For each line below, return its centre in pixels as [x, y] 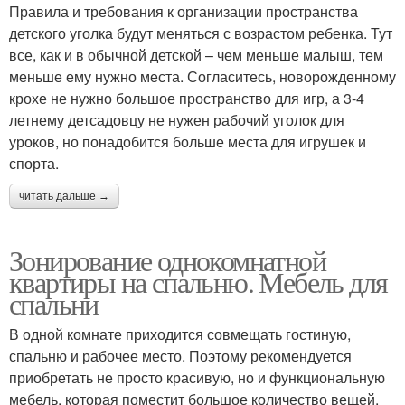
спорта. [34, 164]
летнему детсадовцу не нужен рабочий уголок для [177, 120]
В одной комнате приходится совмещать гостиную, [180, 334]
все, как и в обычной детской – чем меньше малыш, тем [196, 55]
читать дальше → [64, 197]
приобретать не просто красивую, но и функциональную [197, 378]
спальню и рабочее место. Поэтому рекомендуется [180, 356]
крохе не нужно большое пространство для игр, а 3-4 [187, 99]
